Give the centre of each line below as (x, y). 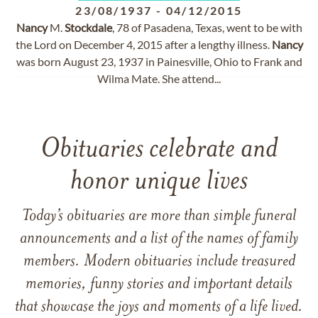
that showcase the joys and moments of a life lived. (159, 307)
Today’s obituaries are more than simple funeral (159, 216)
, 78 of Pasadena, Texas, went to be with (207, 27)
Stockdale (88, 27)
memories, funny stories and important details (159, 285)
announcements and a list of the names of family (159, 239)
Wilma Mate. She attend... (159, 78)
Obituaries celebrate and (159, 150)
